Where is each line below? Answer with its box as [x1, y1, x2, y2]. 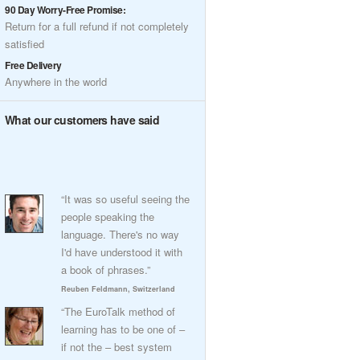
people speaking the [61, 209, 154, 224]
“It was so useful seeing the [61, 191, 190, 207]
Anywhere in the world [5, 74, 107, 89]
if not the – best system [61, 339, 172, 354]
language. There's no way [61, 227, 179, 242]
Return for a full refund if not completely [5, 18, 189, 34]
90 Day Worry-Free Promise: [5, 2, 126, 17]
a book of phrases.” [61, 262, 150, 277]
